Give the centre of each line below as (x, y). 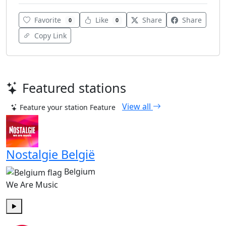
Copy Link (49, 36)
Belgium (80, 172)
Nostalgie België (50, 155)
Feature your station (54, 107)
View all (137, 107)
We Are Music (32, 184)
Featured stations (74, 88)
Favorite (48, 20)
